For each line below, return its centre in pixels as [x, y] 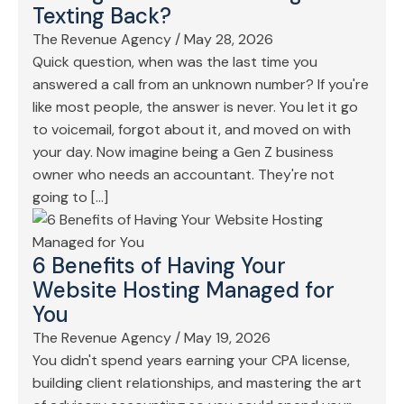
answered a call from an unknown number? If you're [201, 85]
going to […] [70, 197]
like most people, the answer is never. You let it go [195, 107]
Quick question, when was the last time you [175, 62]
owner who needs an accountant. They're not [184, 175]
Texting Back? [102, 16]
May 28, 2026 [229, 40]
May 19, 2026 [227, 338]
